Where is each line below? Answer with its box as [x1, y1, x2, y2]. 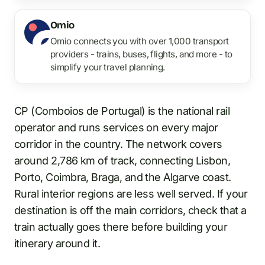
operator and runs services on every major [14, 121, 218, 134]
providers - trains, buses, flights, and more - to [50, 48, 232, 60]
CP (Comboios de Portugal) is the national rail [14, 104, 230, 117]
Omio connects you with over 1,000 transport [50, 35, 229, 47]
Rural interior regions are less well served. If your [14, 187, 248, 200]
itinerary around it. [14, 237, 101, 250]
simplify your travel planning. [50, 61, 165, 73]
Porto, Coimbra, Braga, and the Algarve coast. [14, 170, 231, 183]
